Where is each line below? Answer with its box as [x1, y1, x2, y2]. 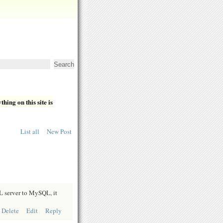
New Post [47, 127, 72, 136]
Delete [1, 206, 19, 215]
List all [20, 127, 39, 136]
